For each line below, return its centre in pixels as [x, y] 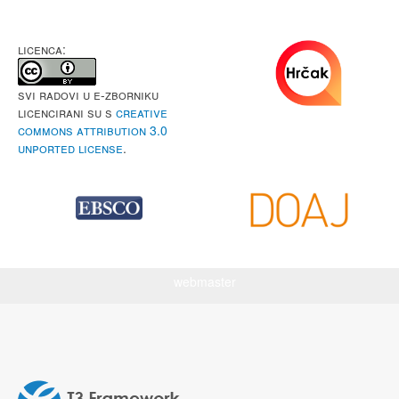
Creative [142, 112]
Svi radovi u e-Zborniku [88, 94]
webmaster [205, 281]
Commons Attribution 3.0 [93, 130]
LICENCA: [42, 49]
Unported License [70, 148]
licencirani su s [67, 112]
